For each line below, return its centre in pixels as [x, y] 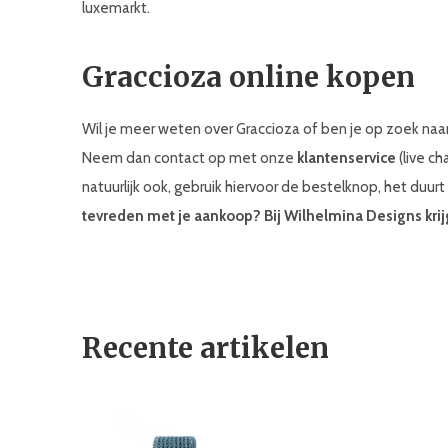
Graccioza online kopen [248, 77]
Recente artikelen [205, 348]
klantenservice [346, 158]
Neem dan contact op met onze [189, 158]
